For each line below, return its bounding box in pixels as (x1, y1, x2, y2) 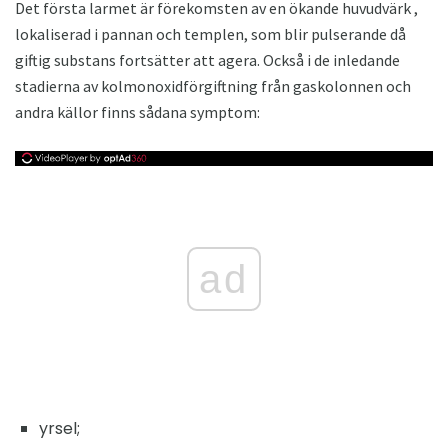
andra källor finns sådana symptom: (15, 102, 260, 123)
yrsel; (39, 417, 80, 441)
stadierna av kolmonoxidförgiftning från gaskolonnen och (15, 76, 411, 97)
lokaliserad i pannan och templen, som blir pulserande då (15, 24, 406, 45)
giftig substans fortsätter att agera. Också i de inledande (15, 50, 400, 71)
